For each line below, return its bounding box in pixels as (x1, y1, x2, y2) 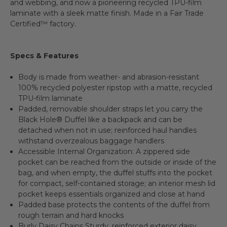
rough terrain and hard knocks (18, 211, 124, 220)
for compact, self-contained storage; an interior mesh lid (18, 179, 216, 188)
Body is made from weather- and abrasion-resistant (18, 72, 200, 82)
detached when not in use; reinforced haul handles (18, 126, 197, 135)
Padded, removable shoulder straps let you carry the (18, 104, 203, 114)
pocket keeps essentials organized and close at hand (18, 190, 205, 199)
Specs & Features (10, 51, 79, 61)
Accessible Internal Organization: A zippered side (18, 147, 191, 157)
